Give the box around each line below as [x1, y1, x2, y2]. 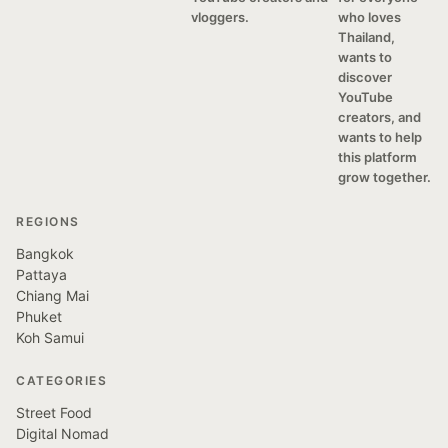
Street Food [16, 404, 92, 421]
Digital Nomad [16, 425, 109, 442]
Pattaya [16, 266, 67, 283]
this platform [337, 149, 417, 165]
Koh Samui [16, 329, 84, 346]
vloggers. [190, 9, 249, 25]
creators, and [337, 109, 421, 125]
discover [337, 69, 392, 85]
